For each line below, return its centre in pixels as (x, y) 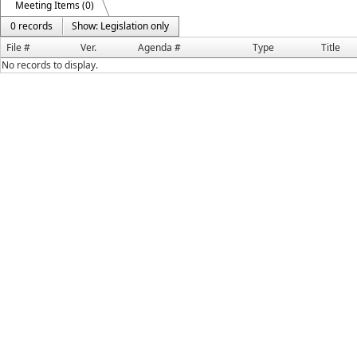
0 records (31, 26)
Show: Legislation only (120, 26)
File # (18, 47)
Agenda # (159, 47)
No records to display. (50, 65)
